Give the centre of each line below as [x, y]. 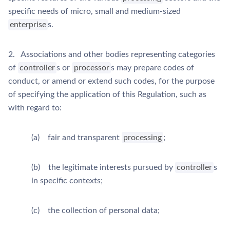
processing [143, 138]
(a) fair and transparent [76, 138]
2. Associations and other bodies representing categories [112, 54]
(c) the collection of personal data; [95, 210]
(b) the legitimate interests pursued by [103, 167]
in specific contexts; [67, 181]
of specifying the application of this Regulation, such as [107, 94]
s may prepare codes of [152, 68]
